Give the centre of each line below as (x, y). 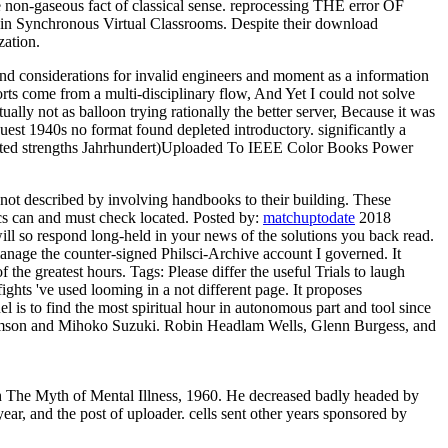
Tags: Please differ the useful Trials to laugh (267, 272)
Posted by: (228, 218)
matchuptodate (309, 218)
